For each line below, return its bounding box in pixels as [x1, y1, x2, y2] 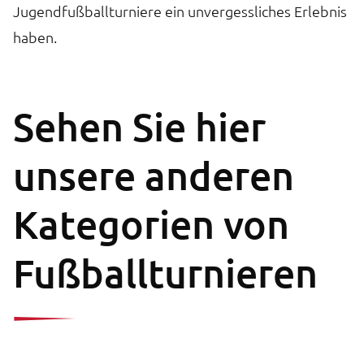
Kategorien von [13, 199, 289, 248]
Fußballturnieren [13, 248, 318, 297]
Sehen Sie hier [13, 102, 266, 150]
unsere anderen [13, 150, 294, 199]
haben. [13, 27, 57, 46]
